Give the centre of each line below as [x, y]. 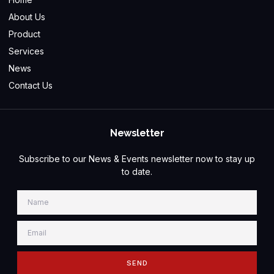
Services [26, 51]
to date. [137, 171]
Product [24, 34]
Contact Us [31, 85]
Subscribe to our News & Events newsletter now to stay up [137, 158]
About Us [27, 17]
